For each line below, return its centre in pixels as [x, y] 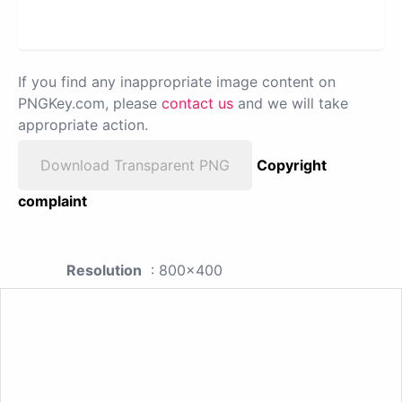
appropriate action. [83, 124]
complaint [52, 201]
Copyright [292, 165]
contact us [197, 103]
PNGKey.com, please [90, 103]
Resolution [104, 270]
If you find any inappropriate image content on [177, 81]
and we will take [291, 103]
